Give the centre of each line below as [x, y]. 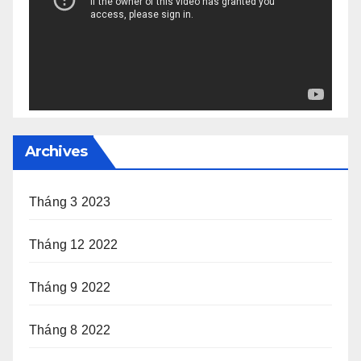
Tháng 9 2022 [70, 288]
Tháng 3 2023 [70, 202]
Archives [56, 152]
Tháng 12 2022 [74, 245]
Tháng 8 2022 [70, 330]
